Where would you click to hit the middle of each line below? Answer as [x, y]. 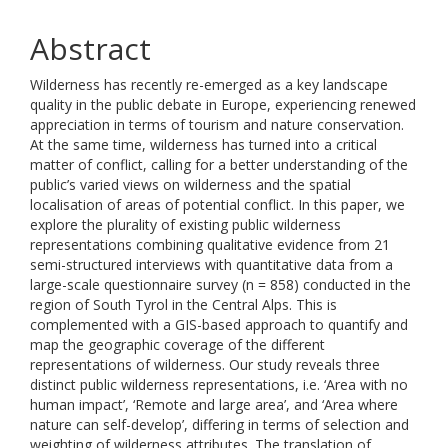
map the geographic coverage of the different [177, 344]
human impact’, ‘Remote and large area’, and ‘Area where [214, 404]
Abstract [90, 48]
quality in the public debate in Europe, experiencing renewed [223, 104]
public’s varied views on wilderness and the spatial [190, 184]
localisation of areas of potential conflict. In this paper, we [217, 204]
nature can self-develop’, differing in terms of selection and [219, 424]
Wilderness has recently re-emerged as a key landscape [209, 84]
